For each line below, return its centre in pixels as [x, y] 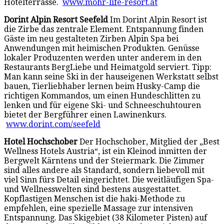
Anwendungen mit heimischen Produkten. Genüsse [102, 48]
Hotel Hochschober [41, 141]
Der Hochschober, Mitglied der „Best [148, 141]
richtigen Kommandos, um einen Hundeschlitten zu [102, 95]
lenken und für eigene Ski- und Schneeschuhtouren [102, 105]
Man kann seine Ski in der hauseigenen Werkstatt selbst [111, 76]
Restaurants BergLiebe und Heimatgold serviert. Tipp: [108, 67]
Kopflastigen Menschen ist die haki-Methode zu [94, 198]
